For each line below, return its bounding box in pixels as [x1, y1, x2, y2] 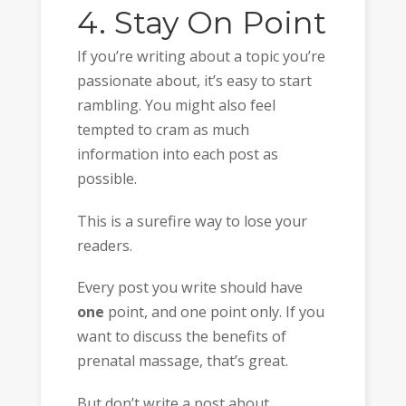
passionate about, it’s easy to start [76, 71, 312, 92]
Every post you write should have [76, 277, 303, 298]
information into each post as [76, 144, 278, 165]
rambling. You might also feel [76, 95, 275, 116]
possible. [76, 169, 137, 189]
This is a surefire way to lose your [76, 210, 307, 231]
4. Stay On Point [76, 4, 326, 43]
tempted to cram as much [76, 120, 249, 140]
